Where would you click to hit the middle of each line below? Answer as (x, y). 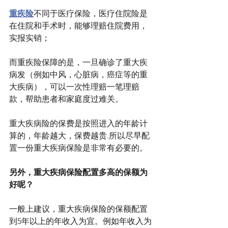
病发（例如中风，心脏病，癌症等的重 (78, 75)
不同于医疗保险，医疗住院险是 (91, 14)
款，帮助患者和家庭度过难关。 (66, 99)
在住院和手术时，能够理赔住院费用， (78, 26)
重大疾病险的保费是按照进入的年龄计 (78, 124)
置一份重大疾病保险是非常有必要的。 (78, 148)
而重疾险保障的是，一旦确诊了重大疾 (78, 63)
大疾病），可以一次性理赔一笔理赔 (74, 87)
